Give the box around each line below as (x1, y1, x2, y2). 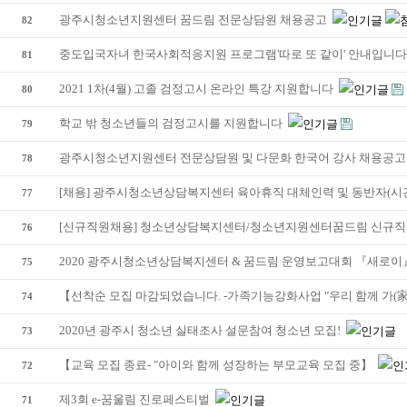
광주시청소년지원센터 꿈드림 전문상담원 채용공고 (59, 12, 330, 26)
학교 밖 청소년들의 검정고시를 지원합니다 (59, 115, 285, 130)
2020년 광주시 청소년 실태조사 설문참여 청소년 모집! (59, 323, 343, 337)
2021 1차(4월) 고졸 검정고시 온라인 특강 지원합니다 (59, 81, 336, 95)
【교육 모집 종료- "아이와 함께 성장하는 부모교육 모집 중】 (59, 357, 375, 372)
